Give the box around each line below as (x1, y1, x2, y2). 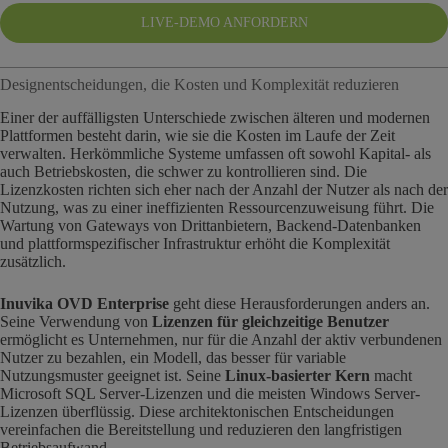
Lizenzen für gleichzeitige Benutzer (152, 312, 389, 330)
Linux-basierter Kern (225, 366, 370, 384)
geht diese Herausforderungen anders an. (169, 294, 430, 312)
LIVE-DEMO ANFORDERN (140, 14, 308, 30)
